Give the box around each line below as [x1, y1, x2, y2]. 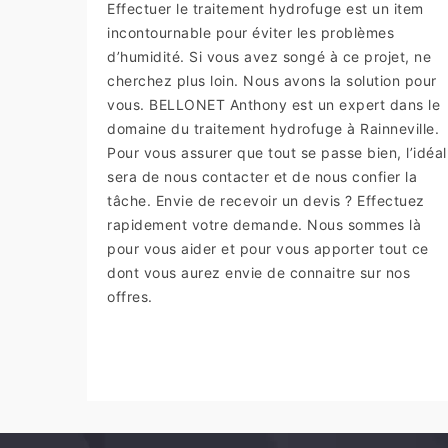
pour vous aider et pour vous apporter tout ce [107, 239, 429, 257]
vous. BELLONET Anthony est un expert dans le [107, 95, 440, 113]
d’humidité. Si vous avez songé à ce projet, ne [107, 47, 431, 65]
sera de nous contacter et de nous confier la [107, 167, 417, 185]
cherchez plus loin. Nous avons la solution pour [107, 71, 437, 89]
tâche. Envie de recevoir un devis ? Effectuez [107, 191, 425, 209]
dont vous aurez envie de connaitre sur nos [107, 263, 410, 281]
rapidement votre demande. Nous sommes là [107, 215, 421, 233]
